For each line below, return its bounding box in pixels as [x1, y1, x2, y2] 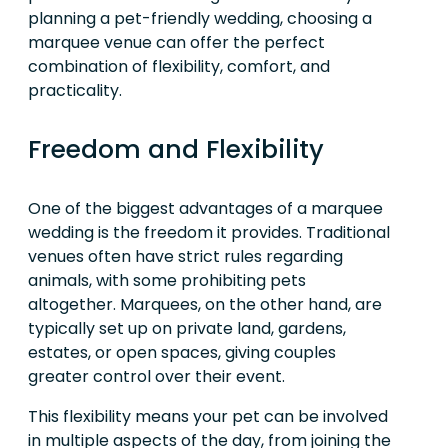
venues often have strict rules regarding [28, 244, 343, 268]
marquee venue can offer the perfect [28, 30, 325, 54]
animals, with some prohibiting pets [28, 268, 306, 292]
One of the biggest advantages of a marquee [28, 196, 383, 220]
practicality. [28, 78, 122, 102]
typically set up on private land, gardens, [28, 316, 346, 340]
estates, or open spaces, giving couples [28, 340, 336, 364]
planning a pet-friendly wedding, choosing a [28, 6, 372, 30]
